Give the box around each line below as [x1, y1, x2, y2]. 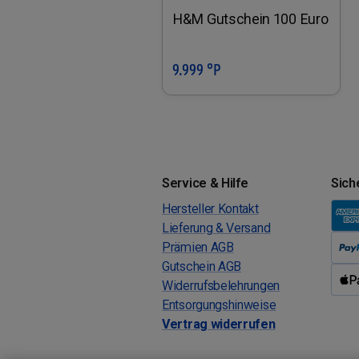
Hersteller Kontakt [162, 200, 259, 216]
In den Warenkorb [214, 63, 308, 75]
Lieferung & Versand [162, 220, 271, 236]
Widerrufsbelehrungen [162, 277, 280, 293]
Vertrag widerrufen [162, 316, 276, 332]
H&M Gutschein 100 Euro [172, 10, 329, 27]
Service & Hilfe [162, 175, 248, 191]
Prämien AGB [162, 239, 234, 255]
